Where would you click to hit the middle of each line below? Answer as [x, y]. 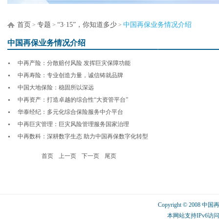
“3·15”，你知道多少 [87, 25]
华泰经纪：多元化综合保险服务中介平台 [70, 112]
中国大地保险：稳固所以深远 [56, 88]
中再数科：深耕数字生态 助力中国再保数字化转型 [83, 136]
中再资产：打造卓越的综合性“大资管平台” [73, 100]
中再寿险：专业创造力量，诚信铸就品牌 [70, 75]
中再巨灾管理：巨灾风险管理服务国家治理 [73, 124]
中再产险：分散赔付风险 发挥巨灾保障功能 [74, 63]
